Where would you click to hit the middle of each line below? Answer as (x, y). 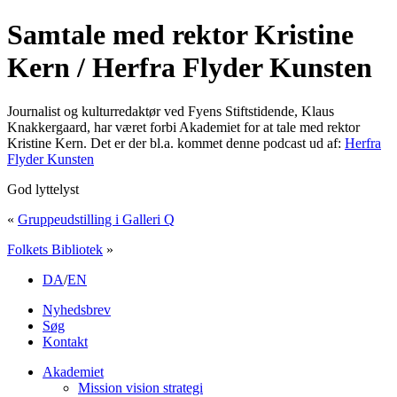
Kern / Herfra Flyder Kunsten (190, 68)
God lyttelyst (43, 189)
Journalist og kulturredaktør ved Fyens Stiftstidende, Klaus (171, 111)
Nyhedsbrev (77, 309)
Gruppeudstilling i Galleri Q (96, 219)
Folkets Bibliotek (55, 249)
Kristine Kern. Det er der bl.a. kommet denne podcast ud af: (176, 143)
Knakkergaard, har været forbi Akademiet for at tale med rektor (183, 127)
